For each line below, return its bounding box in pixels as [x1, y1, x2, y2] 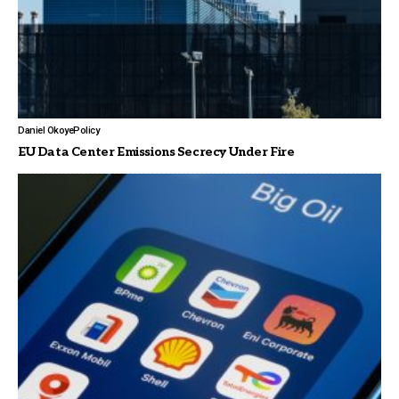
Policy [73, 124, 99, 136]
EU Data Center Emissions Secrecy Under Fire [18, 143, 295, 159]
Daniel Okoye [18, 124, 73, 136]
